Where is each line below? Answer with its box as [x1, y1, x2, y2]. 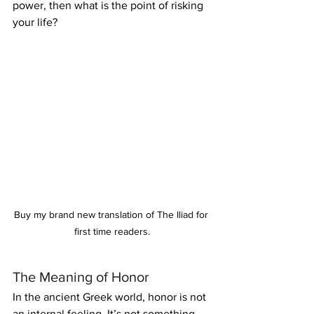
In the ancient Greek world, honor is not [13, 290, 209, 303]
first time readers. [74, 225, 150, 237]
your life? [13, 16, 57, 29]
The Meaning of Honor [13, 268, 149, 285]
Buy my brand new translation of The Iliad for [13, 208, 211, 220]
